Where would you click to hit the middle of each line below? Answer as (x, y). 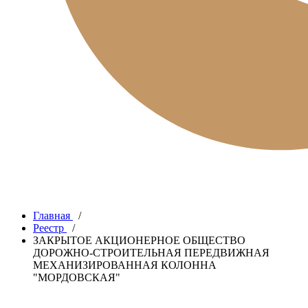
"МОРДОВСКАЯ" (77, 277)
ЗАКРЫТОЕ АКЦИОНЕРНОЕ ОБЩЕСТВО (139, 240)
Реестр (48, 228)
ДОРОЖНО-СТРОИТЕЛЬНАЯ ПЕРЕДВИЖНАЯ (151, 253)
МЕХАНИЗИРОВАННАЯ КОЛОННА (125, 265)
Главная (52, 216)
